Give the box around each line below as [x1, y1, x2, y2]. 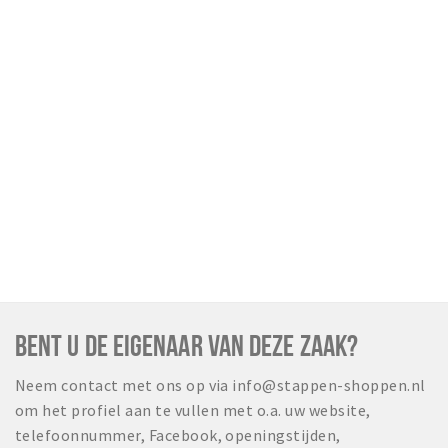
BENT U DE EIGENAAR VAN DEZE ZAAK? [15, 329, 358, 362]
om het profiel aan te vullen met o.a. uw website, [15, 400, 371, 421]
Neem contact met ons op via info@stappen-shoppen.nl [15, 375, 426, 396]
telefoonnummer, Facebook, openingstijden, [15, 425, 341, 446]
